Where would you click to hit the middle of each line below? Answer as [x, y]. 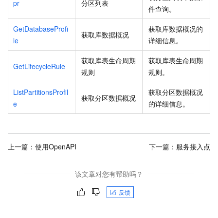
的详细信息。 [169, 104]
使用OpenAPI [56, 146]
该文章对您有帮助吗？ [109, 174]
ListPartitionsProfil [41, 92]
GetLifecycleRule [39, 66]
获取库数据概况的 [176, 29]
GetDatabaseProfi [41, 29]
